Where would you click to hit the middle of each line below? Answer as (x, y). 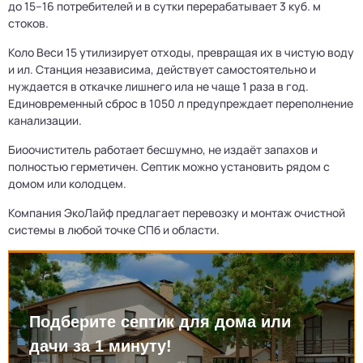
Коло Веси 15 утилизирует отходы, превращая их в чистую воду (181, 53)
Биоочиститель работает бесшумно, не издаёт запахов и (163, 150)
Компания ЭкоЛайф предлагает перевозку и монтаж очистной (177, 213)
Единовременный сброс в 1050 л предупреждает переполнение (181, 104)
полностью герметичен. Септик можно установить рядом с (169, 167)
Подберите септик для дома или (160, 322)
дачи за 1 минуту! (100, 346)
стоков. (28, 23)
